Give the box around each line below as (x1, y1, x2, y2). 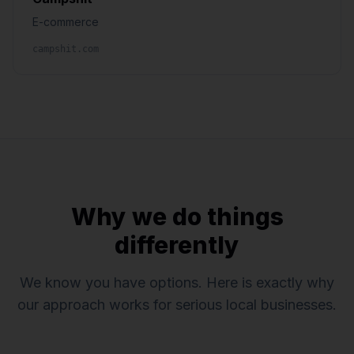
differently (115, 231, 239, 259)
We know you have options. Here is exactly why (20, 274, 334, 291)
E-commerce (32, 15, 99, 28)
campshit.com (32, 43, 99, 55)
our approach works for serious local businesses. (17, 296, 337, 313)
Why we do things (70, 202, 284, 231)
